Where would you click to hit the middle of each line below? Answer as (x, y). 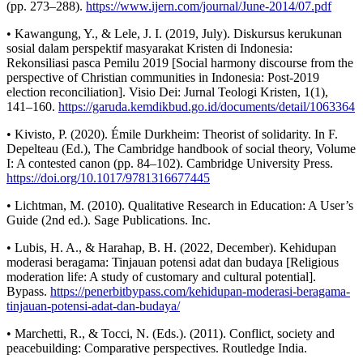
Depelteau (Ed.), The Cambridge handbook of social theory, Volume (181, 149)
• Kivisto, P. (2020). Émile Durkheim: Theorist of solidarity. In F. (172, 135)
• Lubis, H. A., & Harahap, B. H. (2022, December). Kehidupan (171, 248)
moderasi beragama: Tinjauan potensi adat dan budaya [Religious (173, 263)
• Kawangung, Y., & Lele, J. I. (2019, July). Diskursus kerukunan (174, 34)
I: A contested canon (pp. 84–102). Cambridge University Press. (170, 164)
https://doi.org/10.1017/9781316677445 (108, 178)
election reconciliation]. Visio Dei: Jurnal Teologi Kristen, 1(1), (167, 92)
